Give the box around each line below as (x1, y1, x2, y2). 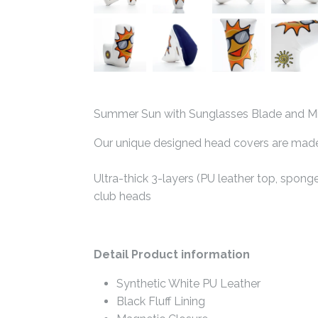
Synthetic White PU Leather (116, 276, 261, 290)
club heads (94, 189, 151, 203)
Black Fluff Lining (116, 294, 205, 308)
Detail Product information (94, 247, 250, 261)
